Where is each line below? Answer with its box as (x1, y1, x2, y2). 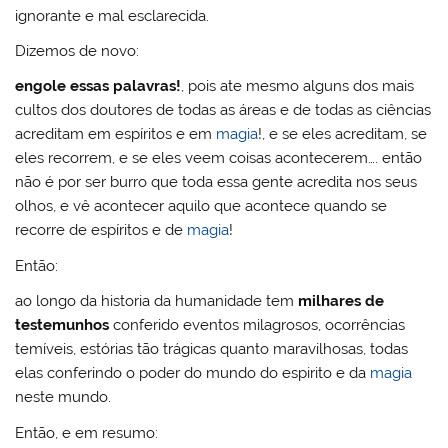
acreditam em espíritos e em (15, 125, 217, 144)
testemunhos (15, 316, 114, 335)
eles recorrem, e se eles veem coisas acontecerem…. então (15, 149, 423, 168)
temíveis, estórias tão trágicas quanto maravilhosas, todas (15, 340, 409, 359)
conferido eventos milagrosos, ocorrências (113, 316, 406, 335)
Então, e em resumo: (15, 423, 159, 442)
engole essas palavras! (15, 77, 182, 96)
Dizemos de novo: (15, 42, 140, 61)
